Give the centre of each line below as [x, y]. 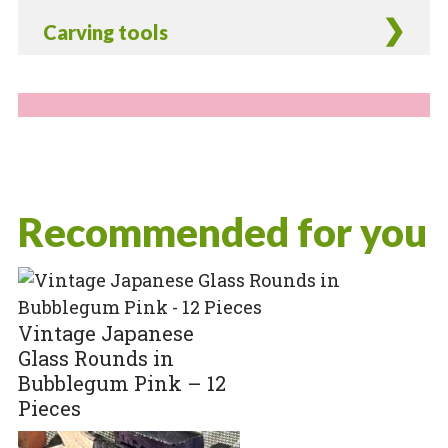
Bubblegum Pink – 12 [121, 382]
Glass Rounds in [95, 357]
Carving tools [105, 31]
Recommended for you [222, 231]
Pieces [49, 407]
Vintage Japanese [105, 332]
